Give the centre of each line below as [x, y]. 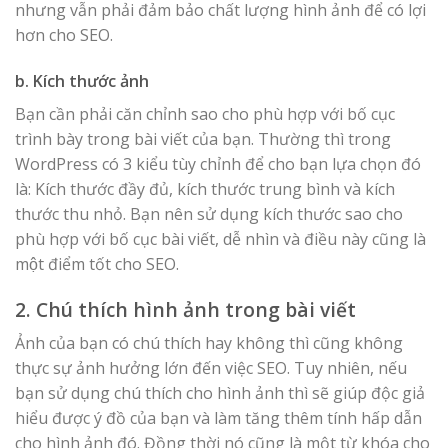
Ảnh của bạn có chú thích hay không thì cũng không [209, 343]
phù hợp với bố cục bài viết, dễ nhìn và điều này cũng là [220, 238]
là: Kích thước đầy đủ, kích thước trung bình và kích [205, 188]
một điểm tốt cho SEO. [97, 263]
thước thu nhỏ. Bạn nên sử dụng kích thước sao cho [209, 213]
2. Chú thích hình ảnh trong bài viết [185, 309]
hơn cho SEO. [64, 35]
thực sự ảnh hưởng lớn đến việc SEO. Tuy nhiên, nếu [211, 368]
